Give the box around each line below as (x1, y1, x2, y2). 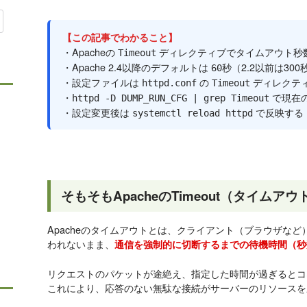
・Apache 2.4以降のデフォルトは (62, 60, 211, 75)
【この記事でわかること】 (62, 30, 177, 45)
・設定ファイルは (62, 75, 142, 90)
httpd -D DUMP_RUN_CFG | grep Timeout (72, 93, 269, 104)
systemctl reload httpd (132, 108, 253, 119)
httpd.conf (142, 77, 197, 89)
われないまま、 (47, 236, 114, 251)
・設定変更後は (62, 105, 132, 120)
